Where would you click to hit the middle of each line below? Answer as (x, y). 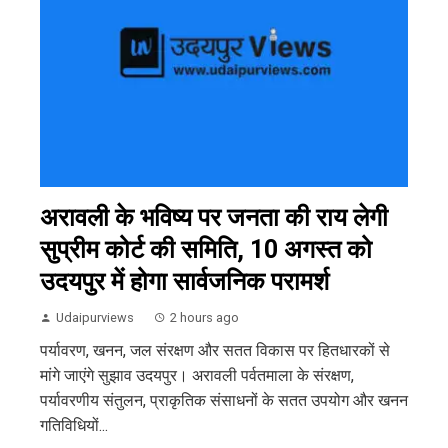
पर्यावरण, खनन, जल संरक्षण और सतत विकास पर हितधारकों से (215, 350)
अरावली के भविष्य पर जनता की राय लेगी (214, 217)
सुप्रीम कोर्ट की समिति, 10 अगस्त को (206, 249)
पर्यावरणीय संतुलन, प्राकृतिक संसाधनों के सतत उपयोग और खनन (224, 400)
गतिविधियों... (74, 425)
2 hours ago (204, 317)
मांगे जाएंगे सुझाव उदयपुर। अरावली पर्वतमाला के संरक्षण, (197, 375)
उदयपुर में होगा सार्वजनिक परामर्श (184, 281)
